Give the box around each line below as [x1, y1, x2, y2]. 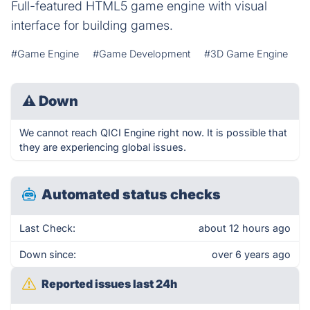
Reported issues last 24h [42, 277, 177, 291]
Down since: [19, 248, 76, 260]
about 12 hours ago [199, 222, 291, 234]
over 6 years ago [212, 248, 291, 260]
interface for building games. [11, 18, 173, 33]
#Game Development [93, 48, 190, 60]
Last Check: [19, 222, 75, 234]
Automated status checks [42, 186, 221, 203]
